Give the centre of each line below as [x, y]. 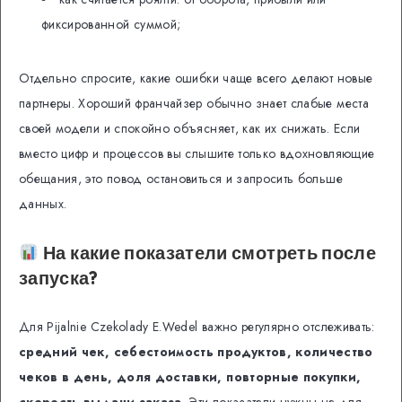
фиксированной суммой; [111, 24]
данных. [43, 203]
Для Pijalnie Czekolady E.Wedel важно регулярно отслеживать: [197, 326]
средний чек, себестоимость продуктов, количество [196, 351]
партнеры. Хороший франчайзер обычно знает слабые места [194, 103]
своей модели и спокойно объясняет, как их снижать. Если [190, 128]
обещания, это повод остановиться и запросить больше [181, 178]
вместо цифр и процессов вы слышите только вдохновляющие [197, 153]
